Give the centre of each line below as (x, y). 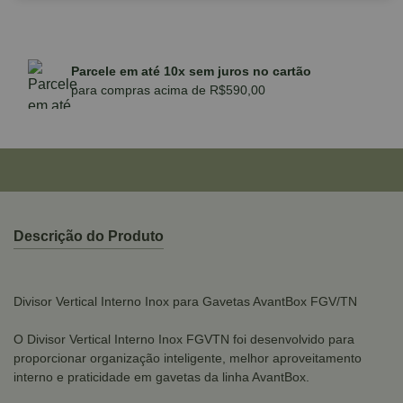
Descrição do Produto (89, 236)
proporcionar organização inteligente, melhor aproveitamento (188, 358)
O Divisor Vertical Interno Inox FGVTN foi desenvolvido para (184, 339)
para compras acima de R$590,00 (168, 90)
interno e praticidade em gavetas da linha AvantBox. (161, 377)
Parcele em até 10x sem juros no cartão (191, 71)
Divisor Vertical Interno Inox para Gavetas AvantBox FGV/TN (185, 301)
